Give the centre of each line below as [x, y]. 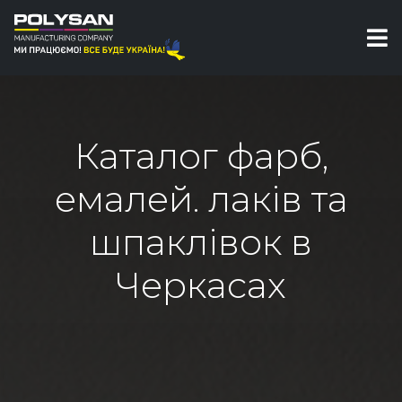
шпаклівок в [201, 242]
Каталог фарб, [201, 156]
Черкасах [201, 285]
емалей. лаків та [201, 199]
